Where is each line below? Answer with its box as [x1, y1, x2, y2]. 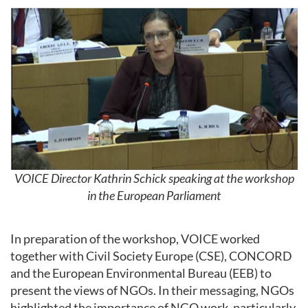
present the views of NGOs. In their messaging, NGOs [10, 282, 294, 298]
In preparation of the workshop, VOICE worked [10, 230, 260, 246]
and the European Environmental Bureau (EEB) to [10, 265, 272, 280]
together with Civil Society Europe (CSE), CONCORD [10, 247, 292, 263]
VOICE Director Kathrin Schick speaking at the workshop [14, 170, 294, 186]
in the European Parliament [87, 188, 221, 203]
